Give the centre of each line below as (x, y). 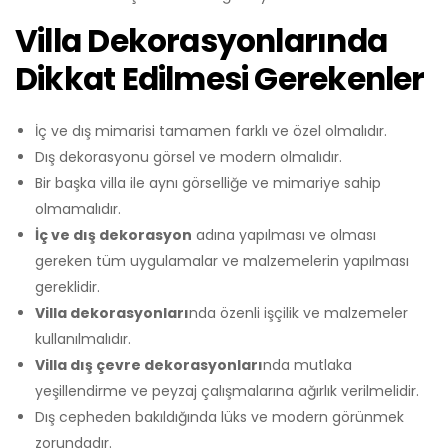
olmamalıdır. (78, 208)
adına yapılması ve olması (284, 234)
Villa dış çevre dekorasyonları (149, 364)
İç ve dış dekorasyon (113, 234)
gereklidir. (67, 286)
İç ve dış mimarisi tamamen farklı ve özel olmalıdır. (211, 130)
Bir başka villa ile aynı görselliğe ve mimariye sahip (208, 182)
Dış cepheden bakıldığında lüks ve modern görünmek (219, 416)
